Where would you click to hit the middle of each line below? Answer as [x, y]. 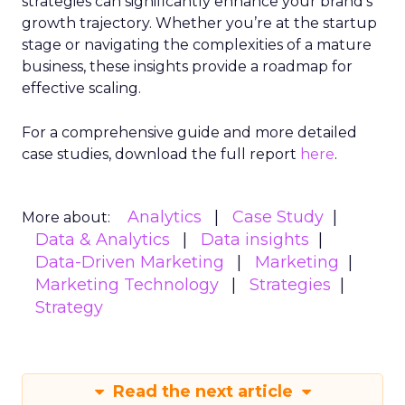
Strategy [69, 307]
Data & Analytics [103, 239]
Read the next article [202, 391]
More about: [66, 217]
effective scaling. [81, 88]
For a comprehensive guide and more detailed [189, 132]
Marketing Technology [127, 284]
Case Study [278, 217]
